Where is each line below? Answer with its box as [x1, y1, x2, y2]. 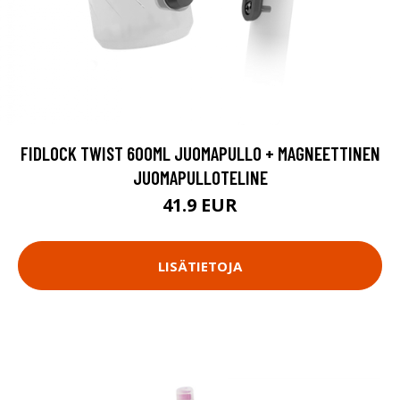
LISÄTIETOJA [158, 256, 242, 275]
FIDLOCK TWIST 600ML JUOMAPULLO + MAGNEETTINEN [20, 142, 380, 165]
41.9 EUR [162, 193, 237, 218]
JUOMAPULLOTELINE [132, 166, 268, 189]
